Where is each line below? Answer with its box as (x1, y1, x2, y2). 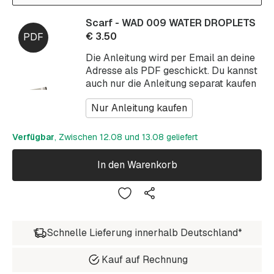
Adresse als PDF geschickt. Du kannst (86, 64, 257, 77)
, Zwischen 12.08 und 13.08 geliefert (54, 131, 198, 143)
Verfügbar (12, 131, 54, 143)
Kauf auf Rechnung (101, 253, 188, 267)
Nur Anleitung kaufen (91, 102, 187, 115)
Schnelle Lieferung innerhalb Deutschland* (46, 226, 242, 240)
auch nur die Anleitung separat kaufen (86, 76, 256, 90)
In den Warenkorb (97, 158, 177, 172)
